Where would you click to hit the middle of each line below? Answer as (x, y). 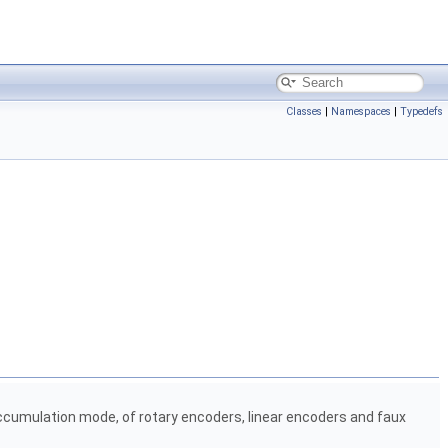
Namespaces (361, 111)
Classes (304, 111)
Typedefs (421, 111)
